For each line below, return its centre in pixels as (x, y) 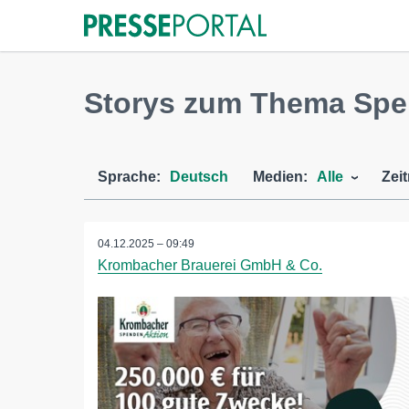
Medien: (280, 177)
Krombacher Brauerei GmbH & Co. (210, 265)
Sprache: (129, 177)
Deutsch (199, 177)
